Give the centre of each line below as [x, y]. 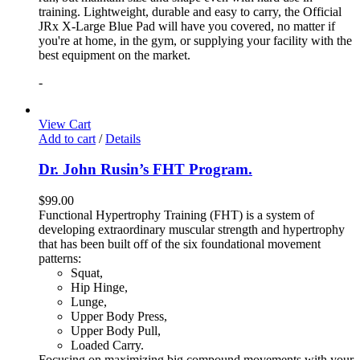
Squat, [87, 273]
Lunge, [89, 302]
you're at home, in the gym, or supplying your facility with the [195, 40]
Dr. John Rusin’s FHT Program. [145, 170]
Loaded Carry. [107, 346]
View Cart [65, 124]
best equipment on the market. [115, 55]
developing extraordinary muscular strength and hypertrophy [192, 230]
